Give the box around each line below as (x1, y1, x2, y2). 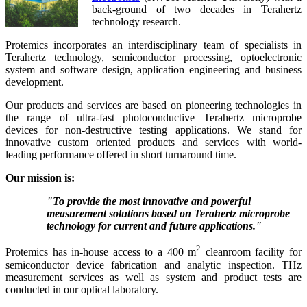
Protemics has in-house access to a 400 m (5, 246, 197, 258)
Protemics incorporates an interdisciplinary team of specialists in (5, 39, 302, 51)
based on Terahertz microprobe (151, 208, 290, 220)
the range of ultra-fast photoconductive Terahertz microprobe (5, 112, 302, 124)
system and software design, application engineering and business (5, 64, 302, 76)
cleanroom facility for (201, 246, 302, 258)
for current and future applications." (95, 220, 262, 232)
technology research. (92, 16, 181, 28)
